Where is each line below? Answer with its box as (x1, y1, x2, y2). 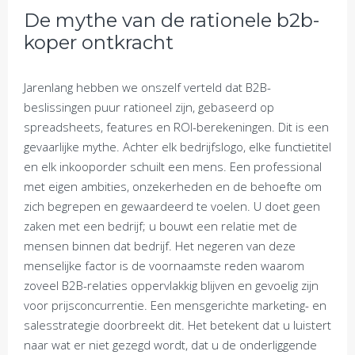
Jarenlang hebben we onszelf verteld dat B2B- (24, 79, 271, 95)
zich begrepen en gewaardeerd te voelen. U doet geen (24, 198, 320, 214)
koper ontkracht (24, 31, 174, 54)
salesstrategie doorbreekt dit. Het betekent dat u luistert (24, 317, 331, 333)
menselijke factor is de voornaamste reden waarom (24, 258, 304, 273)
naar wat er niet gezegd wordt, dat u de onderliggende (24, 337, 317, 353)
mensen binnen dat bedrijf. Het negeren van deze (24, 238, 296, 254)
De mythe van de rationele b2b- (24, 9, 319, 32)
